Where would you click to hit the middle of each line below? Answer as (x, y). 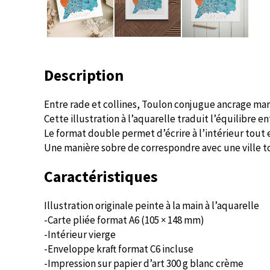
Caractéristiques (101, 177)
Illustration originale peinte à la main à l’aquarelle (152, 206)
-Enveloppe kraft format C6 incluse (119, 249)
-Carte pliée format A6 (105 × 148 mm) (124, 220)
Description (84, 75)
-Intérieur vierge (80, 234)
